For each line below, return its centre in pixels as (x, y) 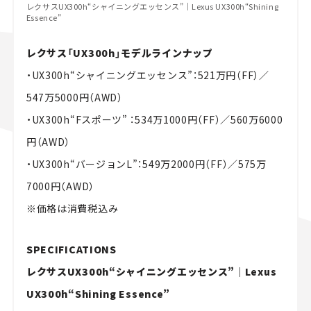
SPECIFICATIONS (71, 250)
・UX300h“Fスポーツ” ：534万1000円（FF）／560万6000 (154, 120)
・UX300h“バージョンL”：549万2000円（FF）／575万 (146, 164)
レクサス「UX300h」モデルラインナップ (119, 53)
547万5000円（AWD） (74, 98)
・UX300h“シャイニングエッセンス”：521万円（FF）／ (148, 75)
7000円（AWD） (60, 186)
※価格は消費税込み (72, 209)
